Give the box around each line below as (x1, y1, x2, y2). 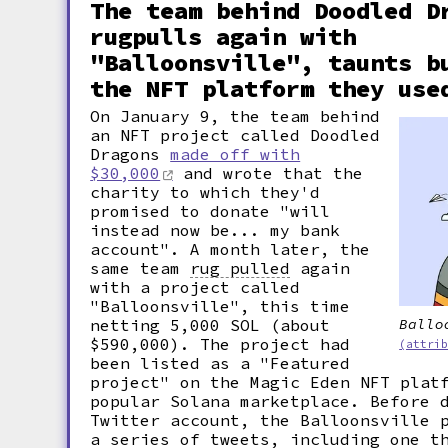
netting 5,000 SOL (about (90, 315, 331, 335)
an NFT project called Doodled (90, 125, 381, 145)
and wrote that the (172, 163, 363, 183)
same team (90, 258, 191, 278)
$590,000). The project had (90, 334, 351, 354)
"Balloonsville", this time (90, 296, 351, 316)
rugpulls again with (90, 21, 357, 52)
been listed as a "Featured (90, 353, 351, 373)
